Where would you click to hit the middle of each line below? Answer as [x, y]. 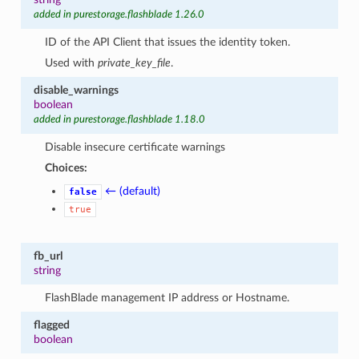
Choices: [67, 167]
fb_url [48, 256]
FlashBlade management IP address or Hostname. [167, 297]
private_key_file [135, 63]
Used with [72, 63]
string [47, 270]
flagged [51, 325]
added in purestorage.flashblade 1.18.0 [119, 119]
